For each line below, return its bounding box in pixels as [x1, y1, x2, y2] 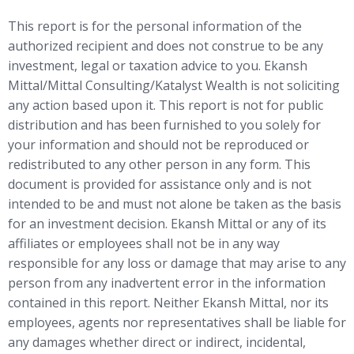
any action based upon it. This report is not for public [8, 96, 323, 115]
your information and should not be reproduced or [8, 136, 309, 154]
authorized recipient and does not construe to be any [8, 37, 323, 55]
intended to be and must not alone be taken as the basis [8, 195, 341, 213]
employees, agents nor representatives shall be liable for [8, 314, 346, 332]
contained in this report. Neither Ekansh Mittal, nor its [8, 294, 329, 312]
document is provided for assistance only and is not [8, 175, 311, 194]
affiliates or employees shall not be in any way [8, 235, 280, 253]
